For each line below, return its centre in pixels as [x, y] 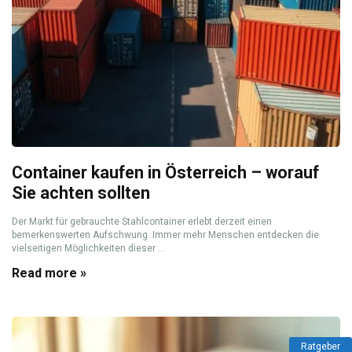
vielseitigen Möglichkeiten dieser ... [88, 248]
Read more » [49, 273]
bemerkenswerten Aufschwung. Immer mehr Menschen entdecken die [165, 235]
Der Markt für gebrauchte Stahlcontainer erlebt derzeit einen [142, 222]
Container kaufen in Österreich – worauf [165, 172]
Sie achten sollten [81, 193]
